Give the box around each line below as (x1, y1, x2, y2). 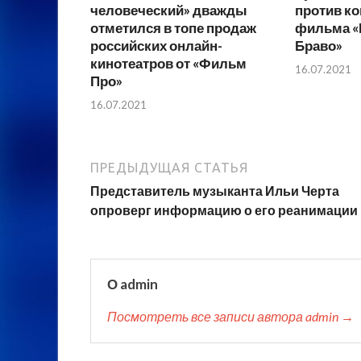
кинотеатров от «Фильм (90, 55, 247, 73)
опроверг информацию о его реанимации (90, 201, 358, 218)
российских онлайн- (90, 37, 222, 55)
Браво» (294, 37, 342, 55)
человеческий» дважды (90, 2, 247, 19)
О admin (107, 275, 158, 293)
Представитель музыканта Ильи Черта (90, 182, 339, 198)
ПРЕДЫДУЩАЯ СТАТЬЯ (90, 160, 248, 175)
